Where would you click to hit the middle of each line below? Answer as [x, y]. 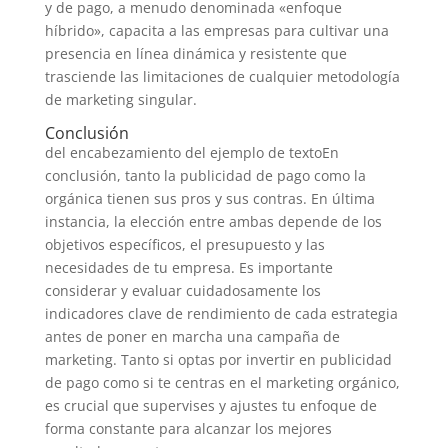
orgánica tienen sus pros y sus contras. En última [209, 198]
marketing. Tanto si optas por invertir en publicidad [218, 359]
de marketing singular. [120, 99]
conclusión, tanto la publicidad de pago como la [205, 175]
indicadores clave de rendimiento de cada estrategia [221, 313]
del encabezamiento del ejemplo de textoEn [191, 152]
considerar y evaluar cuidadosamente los [182, 290]
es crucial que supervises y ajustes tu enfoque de [210, 405]
